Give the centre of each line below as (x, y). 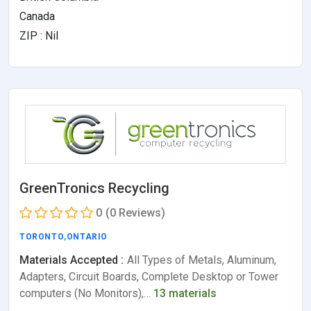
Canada (37, 17)
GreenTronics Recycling (94, 188)
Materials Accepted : (72, 260)
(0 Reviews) (135, 213)
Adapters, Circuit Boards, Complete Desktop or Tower (149, 277)
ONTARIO (87, 237)
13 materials (185, 294)
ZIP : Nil (39, 36)
